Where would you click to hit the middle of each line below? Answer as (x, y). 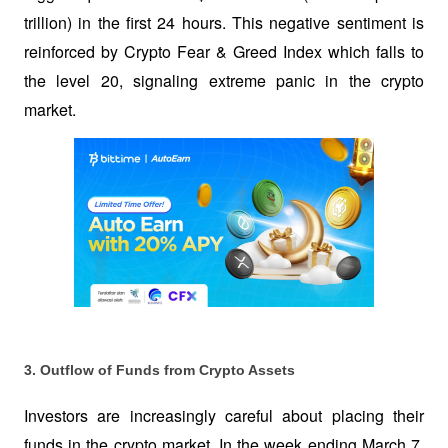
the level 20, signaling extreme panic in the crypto (224, 80)
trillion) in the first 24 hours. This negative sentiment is (224, 22)
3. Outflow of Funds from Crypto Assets (159, 370)
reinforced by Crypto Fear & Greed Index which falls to (224, 51)
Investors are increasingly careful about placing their (224, 416)
